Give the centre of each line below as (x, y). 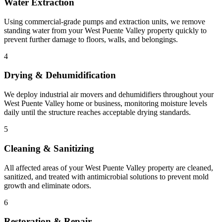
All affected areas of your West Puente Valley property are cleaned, (109, 167)
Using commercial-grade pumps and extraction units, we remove (105, 21)
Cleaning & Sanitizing (49, 148)
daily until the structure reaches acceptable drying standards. (97, 112)
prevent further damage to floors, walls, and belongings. (91, 39)
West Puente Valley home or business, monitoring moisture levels (106, 104)
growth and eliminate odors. (48, 185)
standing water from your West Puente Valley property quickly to (105, 30)
